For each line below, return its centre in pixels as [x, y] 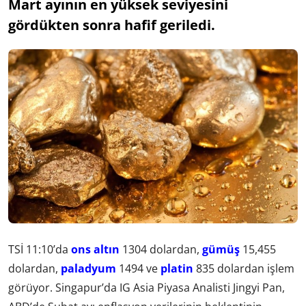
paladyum [88, 268]
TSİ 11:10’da [40, 249]
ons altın [95, 249]
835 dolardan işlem [244, 268]
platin [177, 268]
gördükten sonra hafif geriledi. [112, 25]
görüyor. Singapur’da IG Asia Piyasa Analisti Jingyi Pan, [147, 287]
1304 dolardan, [161, 249]
